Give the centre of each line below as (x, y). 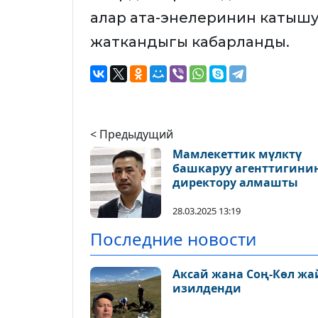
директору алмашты (235, 182)
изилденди (207, 288)
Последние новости (173, 239)
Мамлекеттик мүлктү (237, 154)
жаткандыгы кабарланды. (190, 42)
